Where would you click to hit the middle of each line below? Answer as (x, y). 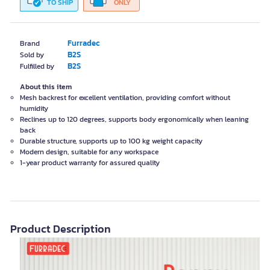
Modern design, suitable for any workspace (89, 152)
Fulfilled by (37, 66)
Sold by (32, 55)
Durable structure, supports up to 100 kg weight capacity (111, 141)
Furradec (83, 43)
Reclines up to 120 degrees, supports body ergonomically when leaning (134, 119)
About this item (46, 87)
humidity (34, 108)
